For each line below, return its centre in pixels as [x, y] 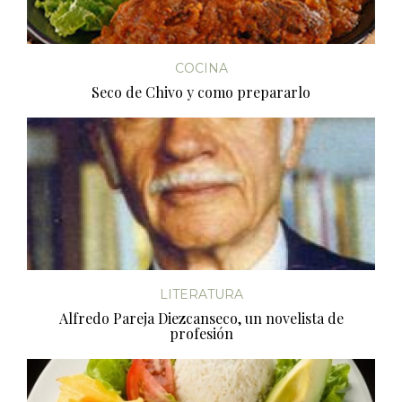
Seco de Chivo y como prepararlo [201, 92]
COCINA [201, 68]
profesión [201, 333]
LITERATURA [201, 294]
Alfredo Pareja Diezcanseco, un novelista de [201, 318]
